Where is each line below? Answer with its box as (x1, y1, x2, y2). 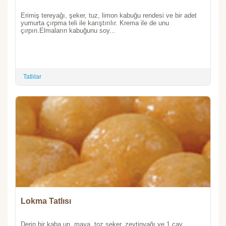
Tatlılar (23, 73, 41, 81)
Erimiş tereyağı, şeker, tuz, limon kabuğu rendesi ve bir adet (21, 12, 197, 20)
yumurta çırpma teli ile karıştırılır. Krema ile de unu (21, 19, 169, 27)
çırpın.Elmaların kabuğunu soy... (21, 27, 116, 35)
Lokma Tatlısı (21, 197, 71, 206)
